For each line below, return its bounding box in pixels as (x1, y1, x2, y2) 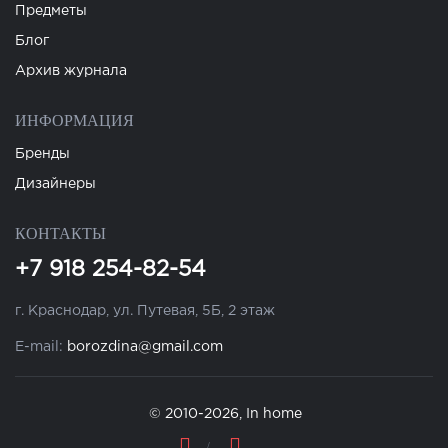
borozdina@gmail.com (67, 341, 223, 353)
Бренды (15, 148, 70, 160)
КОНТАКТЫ (15, 225, 106, 242)
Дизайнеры (15, 178, 96, 190)
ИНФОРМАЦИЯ (15, 112, 134, 129)
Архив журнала (15, 65, 127, 77)
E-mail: (15, 341, 67, 353)
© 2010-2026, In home (148, 408, 302, 420)
